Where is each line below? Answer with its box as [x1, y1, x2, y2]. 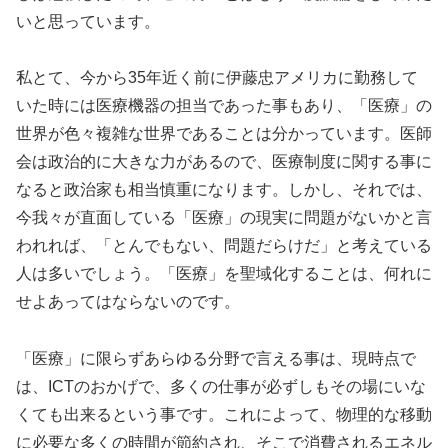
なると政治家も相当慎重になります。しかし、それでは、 [16, 181, 432, 199]
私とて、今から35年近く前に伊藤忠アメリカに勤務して [16, 69, 418, 87]
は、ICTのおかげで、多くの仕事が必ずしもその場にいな [16, 378, 426, 396]
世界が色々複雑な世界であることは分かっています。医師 [16, 125, 432, 143]
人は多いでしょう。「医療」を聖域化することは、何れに [16, 265, 432, 283]
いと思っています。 [16, 12, 160, 30]
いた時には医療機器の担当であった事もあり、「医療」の [16, 97, 432, 115]
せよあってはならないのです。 [16, 293, 240, 311]
